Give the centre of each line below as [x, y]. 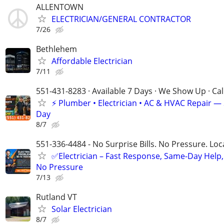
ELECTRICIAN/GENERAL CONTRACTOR [121, 19]
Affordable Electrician [92, 61]
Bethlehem [56, 49]
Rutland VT [56, 197]
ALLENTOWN [60, 7]
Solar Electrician [82, 209]
